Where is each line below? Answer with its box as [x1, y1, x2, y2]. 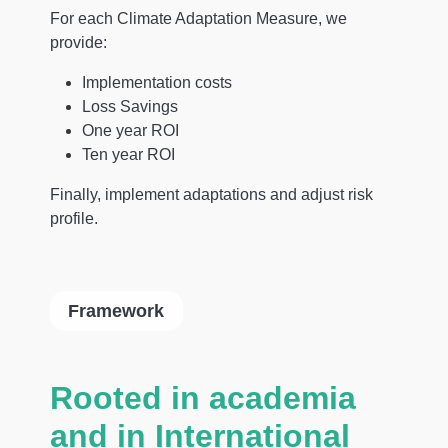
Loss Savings [82, 97, 178, 115]
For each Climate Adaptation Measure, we [50, 9, 347, 27]
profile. [50, 209, 98, 227]
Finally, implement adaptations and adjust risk [50, 185, 373, 203]
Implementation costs [82, 73, 236, 91]
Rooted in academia [50, 380, 356, 417]
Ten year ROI [82, 145, 175, 163]
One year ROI [82, 121, 179, 139]
